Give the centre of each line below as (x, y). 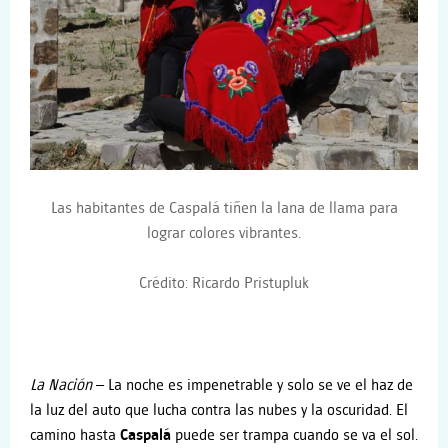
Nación (70, 385)
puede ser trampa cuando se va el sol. (294, 435)
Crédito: (165, 284)
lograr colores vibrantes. (224, 233)
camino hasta (75, 435)
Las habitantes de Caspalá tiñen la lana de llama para (224, 208)
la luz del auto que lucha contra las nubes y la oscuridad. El (219, 410)
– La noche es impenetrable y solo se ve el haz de (252, 385)
